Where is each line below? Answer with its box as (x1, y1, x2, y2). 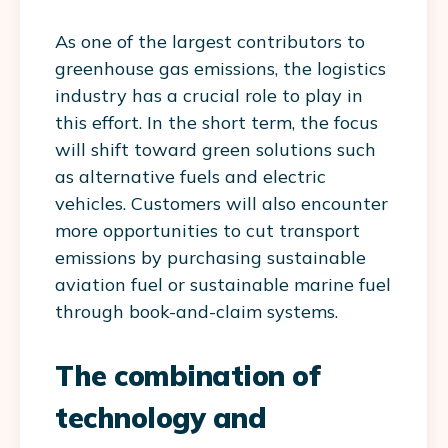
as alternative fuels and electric (55, 164, 326, 188)
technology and (55, 399, 266, 435)
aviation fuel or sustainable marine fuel (55, 272, 391, 296)
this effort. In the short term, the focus (55, 110, 378, 134)
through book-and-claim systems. (55, 299, 338, 323)
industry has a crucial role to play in (55, 83, 363, 107)
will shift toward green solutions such (55, 137, 376, 161)
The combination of (55, 357, 320, 393)
